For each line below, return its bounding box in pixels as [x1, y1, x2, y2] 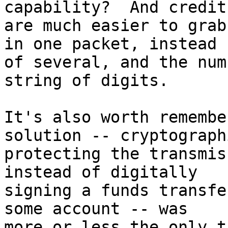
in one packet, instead [4, 35, 226, 53]
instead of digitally [4, 163, 207, 182]
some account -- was [4, 199, 197, 218]
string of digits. [4, 71, 168, 90]
